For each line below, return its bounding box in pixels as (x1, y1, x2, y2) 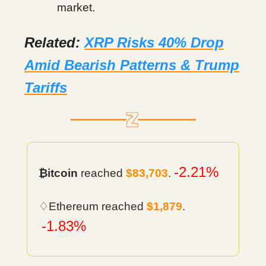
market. (57, 1, 95, 14)
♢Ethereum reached (39, 200, 147, 213)
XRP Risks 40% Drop (84, 34, 224, 51)
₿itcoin (39, 167, 78, 180)
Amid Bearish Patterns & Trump (24, 57, 239, 74)
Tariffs (24, 80, 67, 96)
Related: (24, 34, 84, 51)
